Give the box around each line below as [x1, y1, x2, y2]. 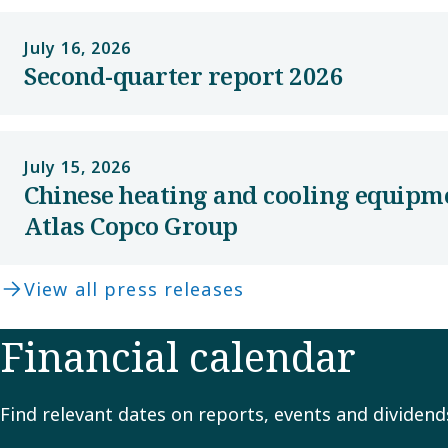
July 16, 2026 [24, 37, 131, 59]
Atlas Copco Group [24, 209, 238, 242]
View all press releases [24, 277, 244, 301]
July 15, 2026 [24, 156, 131, 178]
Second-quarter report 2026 [24, 59, 344, 92]
